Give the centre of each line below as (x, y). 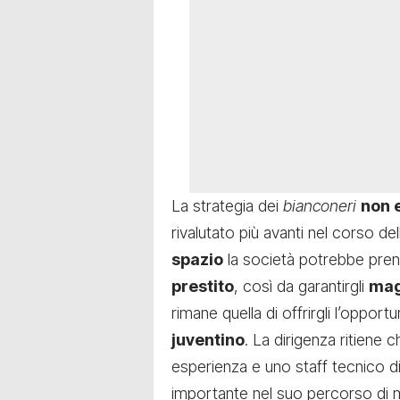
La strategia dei (227, 206)
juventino (208, 340)
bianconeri (322, 206)
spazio (197, 260)
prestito (203, 287)
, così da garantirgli (301, 287)
